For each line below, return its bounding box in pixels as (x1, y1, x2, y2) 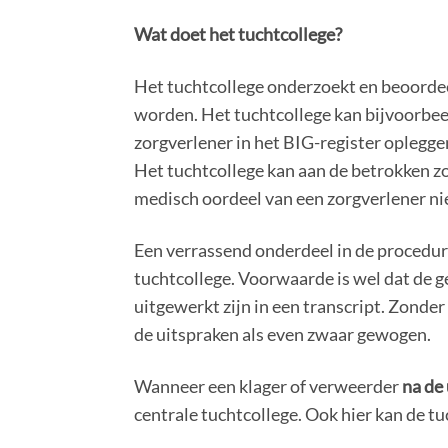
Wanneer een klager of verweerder (134, 375, 403, 397)
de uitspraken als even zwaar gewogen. (134, 323, 432, 345)
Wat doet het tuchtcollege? (134, 23, 343, 45)
